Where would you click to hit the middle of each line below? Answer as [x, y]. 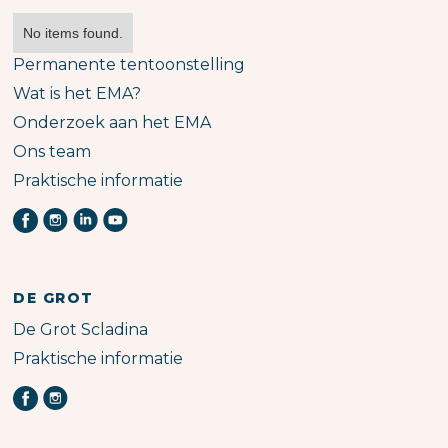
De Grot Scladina [81, 329]
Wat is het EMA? [77, 93]
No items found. [73, 32]
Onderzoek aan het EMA [112, 122]
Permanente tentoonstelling [129, 64]
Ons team [52, 151]
